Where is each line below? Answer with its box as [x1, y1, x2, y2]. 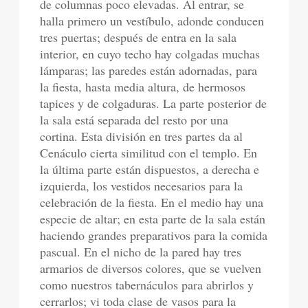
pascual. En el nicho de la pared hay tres [40, 243, 242, 260]
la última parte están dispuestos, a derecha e [40, 161, 260, 177]
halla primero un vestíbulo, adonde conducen [40, 12, 265, 29]
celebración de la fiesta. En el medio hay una [40, 194, 264, 210]
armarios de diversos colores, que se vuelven [40, 260, 262, 276]
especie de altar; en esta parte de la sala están [40, 210, 266, 227]
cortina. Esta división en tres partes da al [40, 128, 243, 144]
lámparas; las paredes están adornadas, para [40, 62, 258, 78]
